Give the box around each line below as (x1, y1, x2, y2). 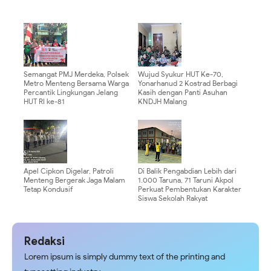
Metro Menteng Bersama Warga (24, 79, 129, 88)
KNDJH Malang (138, 97, 187, 106)
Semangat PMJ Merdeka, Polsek (24, 70, 129, 79)
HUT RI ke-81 (24, 97, 65, 106)
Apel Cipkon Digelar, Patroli (24, 166, 114, 176)
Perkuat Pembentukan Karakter (138, 184, 241, 194)
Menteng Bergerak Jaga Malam (24, 175, 125, 185)
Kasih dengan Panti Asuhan (138, 88, 227, 97)
